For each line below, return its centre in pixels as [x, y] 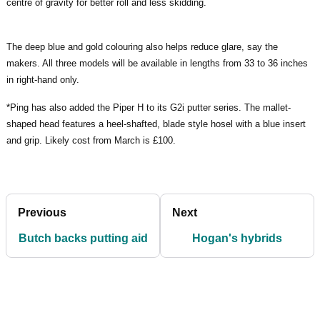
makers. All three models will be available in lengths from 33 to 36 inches [157, 63]
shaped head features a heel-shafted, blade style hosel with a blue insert [156, 124]
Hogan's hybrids [237, 238]
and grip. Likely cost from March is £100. [91, 140]
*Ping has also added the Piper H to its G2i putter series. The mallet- [149, 107]
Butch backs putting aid [83, 238]
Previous [42, 212]
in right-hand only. [43, 79]
